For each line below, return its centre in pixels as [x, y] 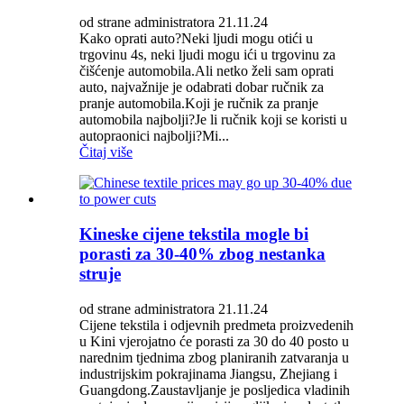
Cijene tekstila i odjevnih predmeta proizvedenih [216, 325]
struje [100, 274]
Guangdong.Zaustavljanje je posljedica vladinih [215, 390]
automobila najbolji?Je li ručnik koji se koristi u [213, 120]
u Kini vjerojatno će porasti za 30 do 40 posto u [214, 341]
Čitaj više [106, 152]
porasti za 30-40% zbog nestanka [202, 254]
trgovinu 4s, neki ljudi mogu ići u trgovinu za [207, 55]
